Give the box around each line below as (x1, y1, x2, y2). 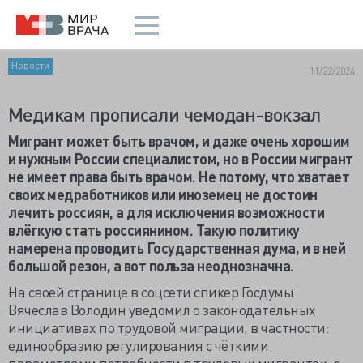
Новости (11, 58, 49, 71)
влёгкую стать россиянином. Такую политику (8, 220, 300, 239)
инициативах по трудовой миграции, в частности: (8, 318, 329, 336)
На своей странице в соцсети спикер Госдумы (8, 282, 293, 301)
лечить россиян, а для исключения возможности (8, 203, 324, 221)
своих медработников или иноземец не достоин (8, 185, 318, 203)
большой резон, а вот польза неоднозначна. (8, 256, 294, 275)
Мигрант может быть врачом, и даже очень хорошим (8, 131, 350, 150)
